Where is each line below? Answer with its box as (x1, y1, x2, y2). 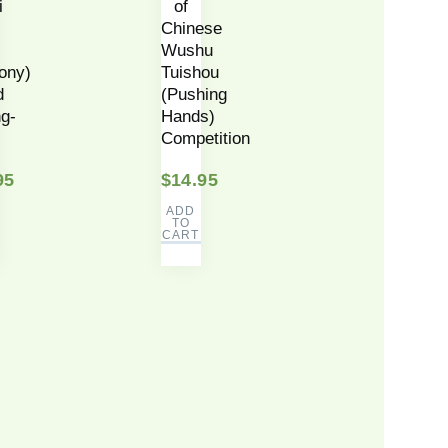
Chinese (160, 19, 222, 39)
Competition (160, 129, 250, 149)
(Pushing (160, 85, 227, 105)
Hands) (160, 107, 215, 127)
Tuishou (160, 63, 219, 83)
